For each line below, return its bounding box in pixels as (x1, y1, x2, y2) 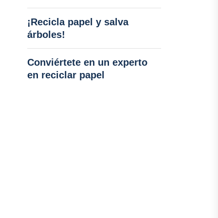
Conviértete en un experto (27, 57, 147, 68)
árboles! (27, 29, 65, 40)
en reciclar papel (27, 70, 105, 80)
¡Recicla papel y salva (27, 17, 128, 27)
